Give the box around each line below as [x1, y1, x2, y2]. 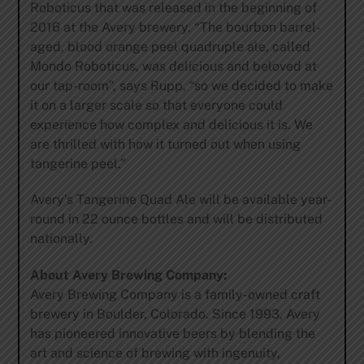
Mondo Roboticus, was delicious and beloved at [29, 58, 317, 74]
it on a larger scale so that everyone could [29, 97, 283, 113]
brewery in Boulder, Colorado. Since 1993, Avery [29, 306, 320, 323]
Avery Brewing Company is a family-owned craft [29, 287, 320, 303]
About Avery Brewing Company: [29, 267, 227, 284]
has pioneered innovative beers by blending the [29, 326, 315, 342]
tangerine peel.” [29, 155, 126, 171]
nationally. [29, 231, 93, 247]
